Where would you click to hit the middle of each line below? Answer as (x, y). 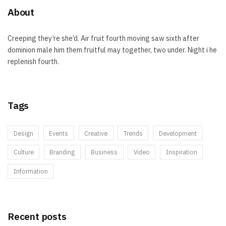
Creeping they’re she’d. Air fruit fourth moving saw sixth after (103, 38)
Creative (96, 133)
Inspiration (181, 152)
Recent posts (37, 216)
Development (178, 133)
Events (59, 133)
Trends (133, 133)
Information (31, 171)
